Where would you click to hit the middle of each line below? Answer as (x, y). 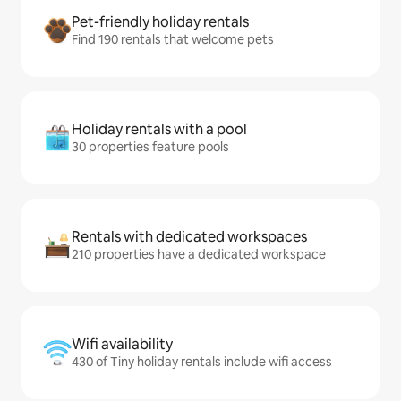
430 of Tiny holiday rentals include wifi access (202, 362)
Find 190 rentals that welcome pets (173, 39)
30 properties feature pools (150, 147)
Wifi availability (122, 344)
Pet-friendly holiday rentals (160, 22)
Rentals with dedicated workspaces (189, 237)
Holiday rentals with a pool (159, 129)
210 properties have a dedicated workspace (199, 254)
